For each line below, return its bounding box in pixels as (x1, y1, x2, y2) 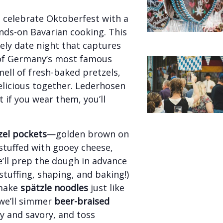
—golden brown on (47, 127, 129, 140)
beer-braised (54, 195, 110, 207)
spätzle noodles (20, 181, 91, 194)
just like (91, 181, 124, 194)
